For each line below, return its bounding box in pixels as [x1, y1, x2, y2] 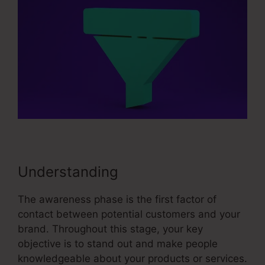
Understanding [18, 163, 118, 180]
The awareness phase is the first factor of [18, 193, 216, 205]
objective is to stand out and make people [18, 237, 218, 250]
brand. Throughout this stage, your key [18, 222, 203, 235]
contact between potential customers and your [18, 208, 240, 220]
